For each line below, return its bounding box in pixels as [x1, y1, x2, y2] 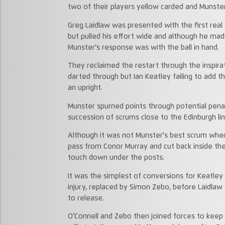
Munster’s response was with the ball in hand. [67, 44, 219, 51]
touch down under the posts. [67, 154, 164, 162]
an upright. [67, 84, 102, 92]
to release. [67, 194, 104, 202]
